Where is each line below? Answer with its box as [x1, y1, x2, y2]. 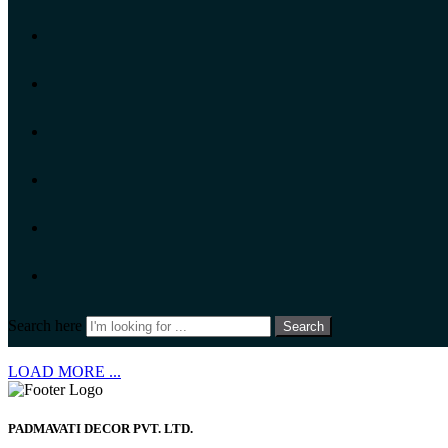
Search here [8, 317, 86, 334]
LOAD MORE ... [8, 363, 121, 380]
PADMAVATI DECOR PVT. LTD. [8, 421, 193, 437]
